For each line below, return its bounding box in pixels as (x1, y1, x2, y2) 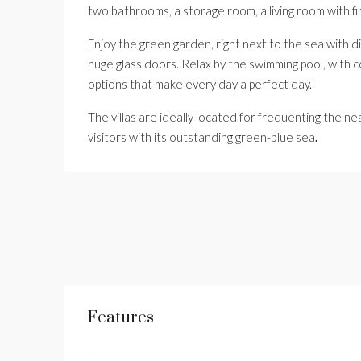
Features (88, 308, 154, 328)
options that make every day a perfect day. (88, 77, 312, 91)
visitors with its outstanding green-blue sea (88, 130, 315, 144)
